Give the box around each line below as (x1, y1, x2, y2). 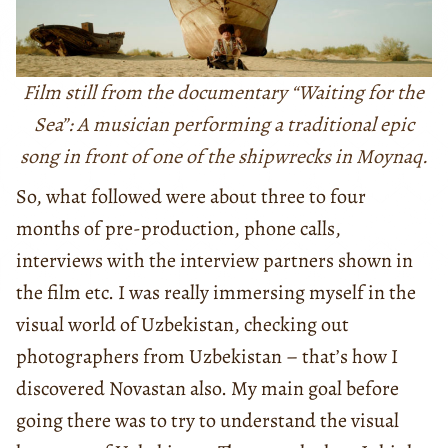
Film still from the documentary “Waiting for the (23, 78, 425, 106)
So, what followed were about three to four (16, 182, 366, 210)
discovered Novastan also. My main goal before (16, 374, 399, 402)
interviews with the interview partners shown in (16, 246, 413, 274)
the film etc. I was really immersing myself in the (16, 278, 416, 306)
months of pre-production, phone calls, (16, 214, 341, 242)
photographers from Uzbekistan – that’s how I (16, 342, 398, 370)
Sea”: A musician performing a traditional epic (33, 110, 414, 138)
